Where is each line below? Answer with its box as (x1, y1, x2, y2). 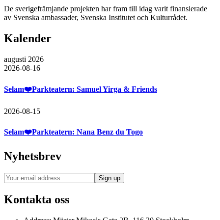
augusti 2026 (4, 55, 44, 64)
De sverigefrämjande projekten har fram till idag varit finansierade (4, 4, 207, 13)
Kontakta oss (4, 193, 69, 206)
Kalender (4, 32, 52, 45)
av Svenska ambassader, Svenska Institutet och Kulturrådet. (4, 13, 188, 22)
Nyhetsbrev (4, 150, 61, 163)
